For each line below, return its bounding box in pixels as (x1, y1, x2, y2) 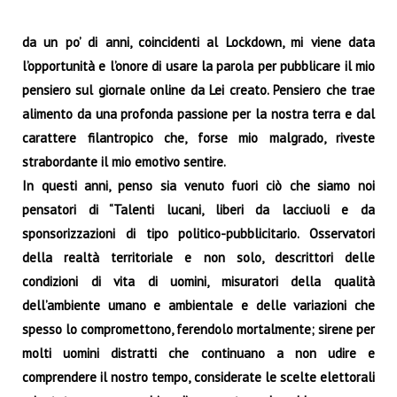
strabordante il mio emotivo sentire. (22, 152, 226, 170)
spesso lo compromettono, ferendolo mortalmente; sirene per (22, 320, 375, 338)
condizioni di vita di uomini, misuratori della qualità (22, 272, 375, 290)
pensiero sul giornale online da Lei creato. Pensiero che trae (22, 81, 375, 98)
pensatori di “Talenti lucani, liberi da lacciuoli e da (22, 200, 375, 218)
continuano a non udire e (200, 344, 375, 362)
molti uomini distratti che (22, 344, 201, 362)
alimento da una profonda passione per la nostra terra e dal (22, 105, 375, 122)
